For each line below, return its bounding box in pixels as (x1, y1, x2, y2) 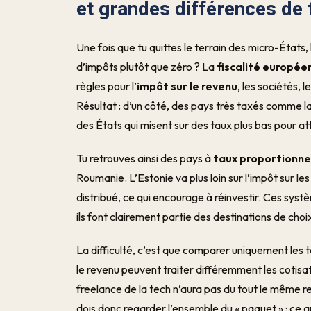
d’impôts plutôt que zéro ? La (76, 60, 217, 74)
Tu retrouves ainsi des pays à (76, 151, 214, 165)
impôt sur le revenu (137, 79, 238, 93)
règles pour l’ (76, 79, 137, 93)
